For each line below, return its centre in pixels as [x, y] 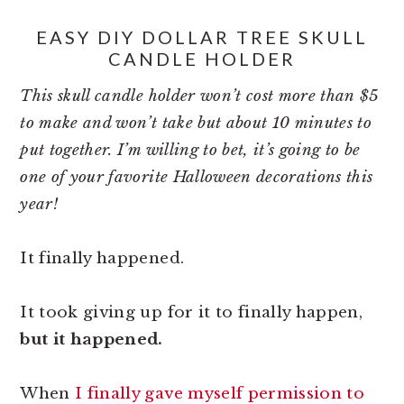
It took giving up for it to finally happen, [192, 312]
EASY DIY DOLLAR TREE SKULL [202, 37]
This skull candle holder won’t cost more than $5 [199, 96]
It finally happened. [102, 258]
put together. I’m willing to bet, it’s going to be [190, 150]
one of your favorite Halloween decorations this [197, 177]
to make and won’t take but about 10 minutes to [196, 123]
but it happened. [92, 340]
